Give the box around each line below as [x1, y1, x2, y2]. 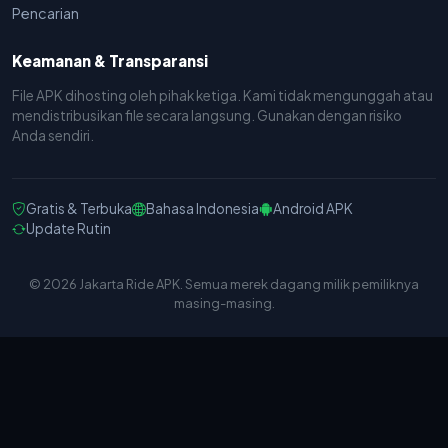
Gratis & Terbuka [26, 200, 132, 218]
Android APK [273, 200, 353, 218]
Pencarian [12, 4, 79, 23]
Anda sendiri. [12, 127, 94, 145]
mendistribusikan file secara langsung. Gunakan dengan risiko [12, 107, 402, 125]
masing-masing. [173, 295, 275, 312]
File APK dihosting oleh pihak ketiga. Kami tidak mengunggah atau [12, 87, 433, 105]
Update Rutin [26, 220, 111, 238]
